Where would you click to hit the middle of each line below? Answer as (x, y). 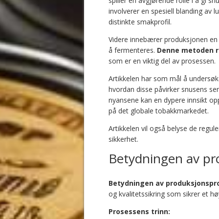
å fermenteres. (133, 50)
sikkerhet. (123, 139)
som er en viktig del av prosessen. (162, 61)
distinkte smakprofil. (140, 22)
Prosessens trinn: (139, 211)
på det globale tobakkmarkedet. (159, 110)
